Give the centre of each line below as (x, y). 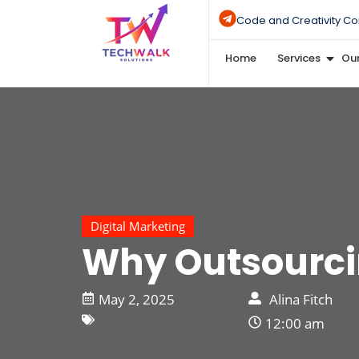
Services (299, 58)
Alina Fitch (301, 299)
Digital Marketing (138, 226)
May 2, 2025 (137, 299)
